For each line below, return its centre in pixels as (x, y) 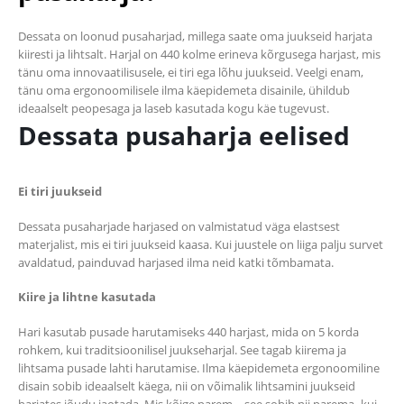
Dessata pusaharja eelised (184, 136)
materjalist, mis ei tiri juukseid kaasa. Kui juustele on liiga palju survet (201, 244)
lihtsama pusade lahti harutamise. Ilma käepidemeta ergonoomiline (199, 367)
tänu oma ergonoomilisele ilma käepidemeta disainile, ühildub (184, 91)
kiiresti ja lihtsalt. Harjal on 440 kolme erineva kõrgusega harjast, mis (199, 55)
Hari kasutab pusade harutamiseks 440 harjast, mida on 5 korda (188, 331)
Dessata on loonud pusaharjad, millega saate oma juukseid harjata (195, 37)
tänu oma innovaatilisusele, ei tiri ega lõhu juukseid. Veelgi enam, (191, 73)
